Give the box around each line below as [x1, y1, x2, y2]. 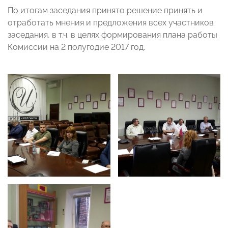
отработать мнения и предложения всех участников [8, 18, 214, 28]
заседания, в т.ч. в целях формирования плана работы [8, 30, 217, 40]
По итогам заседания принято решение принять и [8, 6, 203, 16]
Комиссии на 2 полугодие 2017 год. [8, 42, 145, 52]
